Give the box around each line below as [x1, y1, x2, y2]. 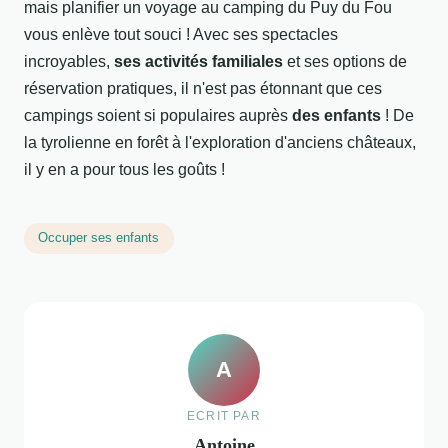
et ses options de [283, 52, 407, 70]
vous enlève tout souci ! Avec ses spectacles [24, 25, 338, 43]
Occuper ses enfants [38, 230, 160, 246]
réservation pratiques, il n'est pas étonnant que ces [24, 79, 382, 97]
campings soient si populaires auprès [24, 106, 292, 124]
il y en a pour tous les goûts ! [24, 160, 225, 178]
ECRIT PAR [187, 409, 261, 424]
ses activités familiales [114, 52, 283, 70]
